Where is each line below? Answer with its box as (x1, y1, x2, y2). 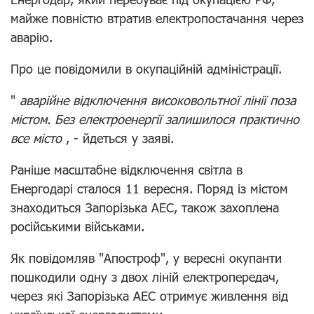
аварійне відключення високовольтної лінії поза (15, 92, 296, 108)
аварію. (11, 29, 53, 45)
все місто (11, 130, 62, 146)
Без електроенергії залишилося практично (55, 111, 299, 127)
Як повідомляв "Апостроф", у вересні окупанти (11, 250, 282, 266)
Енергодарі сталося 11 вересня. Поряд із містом (11, 180, 288, 196)
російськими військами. (11, 218, 144, 234)
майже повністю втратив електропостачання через (11, 10, 303, 26)
